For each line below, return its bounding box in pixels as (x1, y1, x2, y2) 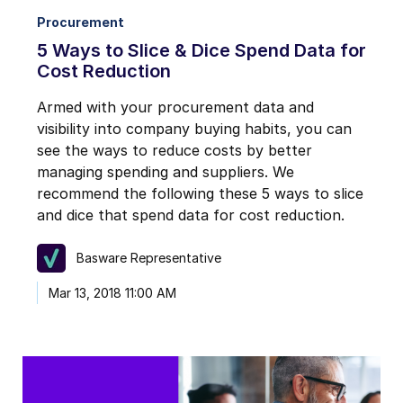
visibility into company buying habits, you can (37, 119, 352, 138)
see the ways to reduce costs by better (37, 140, 312, 159)
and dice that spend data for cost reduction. (37, 205, 345, 224)
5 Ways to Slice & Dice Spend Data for (37, 39, 366, 61)
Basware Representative (76, 250, 221, 266)
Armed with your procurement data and (37, 97, 314, 116)
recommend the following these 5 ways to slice (37, 184, 363, 202)
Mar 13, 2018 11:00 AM (49, 284, 176, 300)
